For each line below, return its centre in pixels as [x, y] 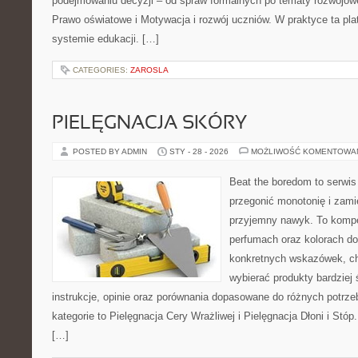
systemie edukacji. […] [105, 39]
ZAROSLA [149, 70]
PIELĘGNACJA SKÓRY [149, 124]
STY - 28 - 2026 [199, 151]
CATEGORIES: [101, 70]
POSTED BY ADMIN [111, 151]
